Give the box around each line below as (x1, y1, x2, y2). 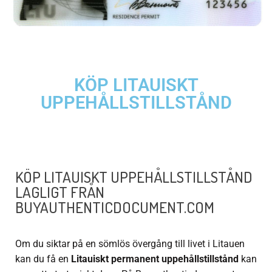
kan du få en (15, 253, 71, 265)
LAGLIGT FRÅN (15, 182, 104, 202)
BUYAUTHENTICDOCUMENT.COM (15, 197, 214, 217)
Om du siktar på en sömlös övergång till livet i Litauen (15, 238, 245, 250)
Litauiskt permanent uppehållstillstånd (71, 253, 239, 265)
